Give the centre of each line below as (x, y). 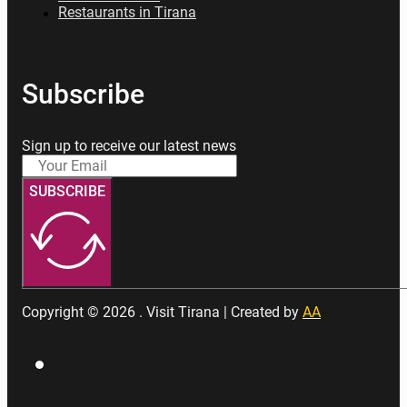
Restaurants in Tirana (127, 13)
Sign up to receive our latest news (129, 146)
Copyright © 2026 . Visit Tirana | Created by (162, 313)
